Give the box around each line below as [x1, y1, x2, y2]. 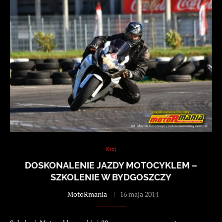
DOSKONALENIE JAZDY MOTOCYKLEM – [25, 160, 197, 170]
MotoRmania [67, 189, 107, 199]
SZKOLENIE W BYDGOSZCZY [51, 171, 171, 182]
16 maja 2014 [120, 189, 159, 199]
